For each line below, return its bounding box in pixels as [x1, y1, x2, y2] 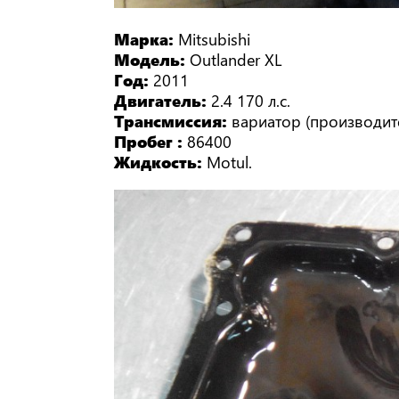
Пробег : [114, 129, 188, 152]
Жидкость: [114, 150, 208, 173]
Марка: [114, 27, 179, 50]
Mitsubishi [178, 27, 251, 50]
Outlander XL [190, 47, 282, 70]
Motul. [207, 150, 253, 173]
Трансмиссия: [114, 109, 232, 132]
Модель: [114, 47, 191, 70]
